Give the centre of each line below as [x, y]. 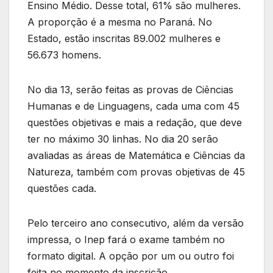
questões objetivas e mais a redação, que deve [135, 122]
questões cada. [62, 188]
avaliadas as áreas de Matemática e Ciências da [136, 155]
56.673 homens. [64, 55]
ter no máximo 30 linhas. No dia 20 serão [123, 139]
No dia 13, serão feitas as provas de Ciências [130, 89]
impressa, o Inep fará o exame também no [126, 239]
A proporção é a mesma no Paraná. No [120, 22]
